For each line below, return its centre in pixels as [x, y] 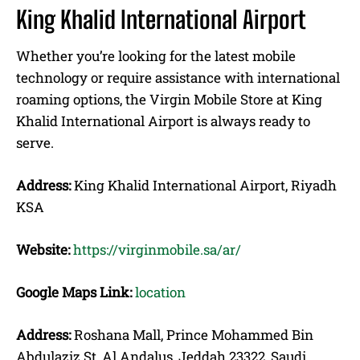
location [160, 292]
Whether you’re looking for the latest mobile [156, 55]
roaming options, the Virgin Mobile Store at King [169, 99]
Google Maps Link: [76, 292]
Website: [43, 249]
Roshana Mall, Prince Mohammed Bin [192, 334]
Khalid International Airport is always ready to [163, 121]
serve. [35, 142]
